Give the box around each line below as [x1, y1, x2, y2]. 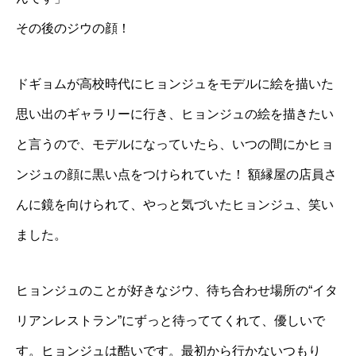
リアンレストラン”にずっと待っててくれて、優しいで [16, 314, 325, 328]
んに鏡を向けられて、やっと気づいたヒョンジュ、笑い [16, 198, 334, 212]
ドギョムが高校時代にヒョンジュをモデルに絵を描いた [16, 77, 334, 91]
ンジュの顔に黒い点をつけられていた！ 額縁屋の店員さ [16, 168, 337, 182]
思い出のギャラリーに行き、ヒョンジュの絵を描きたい [16, 107, 334, 122]
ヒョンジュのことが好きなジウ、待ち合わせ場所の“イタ [16, 284, 338, 298]
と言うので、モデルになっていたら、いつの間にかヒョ [16, 137, 334, 152]
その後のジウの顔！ [16, 21, 130, 36]
